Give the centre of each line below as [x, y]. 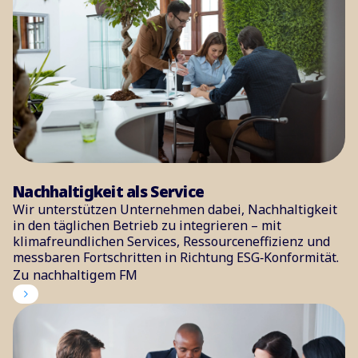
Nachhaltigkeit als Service [109, 191]
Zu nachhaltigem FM [75, 274]
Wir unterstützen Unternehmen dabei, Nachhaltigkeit [175, 209]
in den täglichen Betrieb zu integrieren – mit [147, 225]
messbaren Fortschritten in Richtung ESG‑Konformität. [176, 257]
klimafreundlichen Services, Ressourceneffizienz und [171, 241]
